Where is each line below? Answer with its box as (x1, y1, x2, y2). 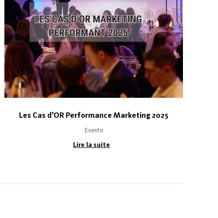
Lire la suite (73, 140, 110, 148)
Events (84, 126, 103, 134)
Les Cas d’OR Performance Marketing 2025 (19, 110, 169, 120)
